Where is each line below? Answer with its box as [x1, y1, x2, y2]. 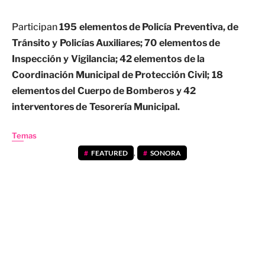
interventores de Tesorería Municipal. [12, 101, 180, 112]
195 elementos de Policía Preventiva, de [59, 21, 238, 33]
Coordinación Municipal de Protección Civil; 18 [12, 69, 223, 80]
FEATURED [91, 148, 128, 157]
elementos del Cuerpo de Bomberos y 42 [12, 85, 196, 96]
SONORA [150, 148, 182, 157]
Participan [12, 21, 60, 33]
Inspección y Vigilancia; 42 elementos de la [12, 53, 205, 64]
